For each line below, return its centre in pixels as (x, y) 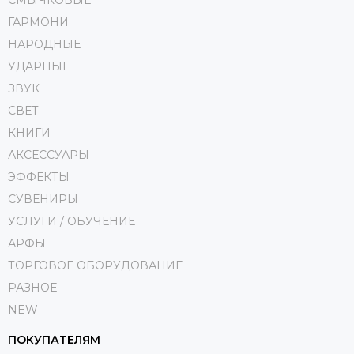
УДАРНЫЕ (39, 66)
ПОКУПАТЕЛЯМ (54, 340)
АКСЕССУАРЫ (49, 155)
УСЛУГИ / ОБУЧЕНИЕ (72, 221)
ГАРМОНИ (38, 22)
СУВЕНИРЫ (43, 199)
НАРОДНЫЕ (44, 44)
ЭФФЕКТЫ (39, 177)
